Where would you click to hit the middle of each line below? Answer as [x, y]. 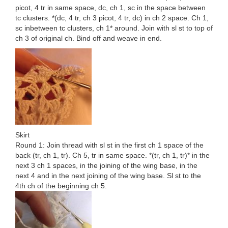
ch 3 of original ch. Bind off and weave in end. [89, 38]
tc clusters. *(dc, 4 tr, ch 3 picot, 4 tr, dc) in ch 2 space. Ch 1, [112, 18]
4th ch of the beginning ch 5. [61, 186]
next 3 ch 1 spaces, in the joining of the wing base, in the [106, 166]
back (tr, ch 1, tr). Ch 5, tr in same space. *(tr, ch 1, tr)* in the [112, 155]
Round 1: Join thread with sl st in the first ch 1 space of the [109, 145]
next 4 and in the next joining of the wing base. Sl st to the [108, 176]
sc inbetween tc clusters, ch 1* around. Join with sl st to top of [114, 28]
